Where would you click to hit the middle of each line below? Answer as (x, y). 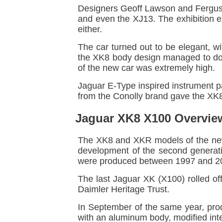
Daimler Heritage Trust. (124, 190)
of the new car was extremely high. (146, 68)
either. (90, 29)
